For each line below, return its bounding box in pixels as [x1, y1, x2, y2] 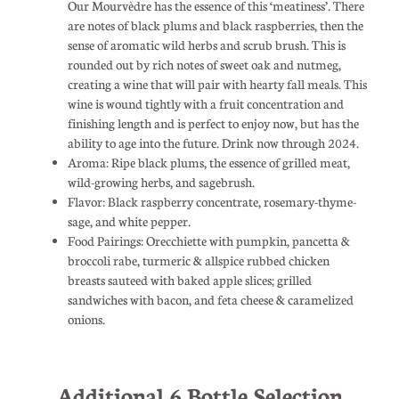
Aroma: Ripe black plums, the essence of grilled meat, [67, 153, 350, 170]
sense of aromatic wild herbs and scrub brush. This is [67, 36, 346, 53]
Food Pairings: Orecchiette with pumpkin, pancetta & [67, 232, 350, 248]
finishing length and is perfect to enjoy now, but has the [67, 114, 359, 131]
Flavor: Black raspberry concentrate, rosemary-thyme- [67, 192, 356, 209]
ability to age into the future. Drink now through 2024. [67, 134, 359, 151]
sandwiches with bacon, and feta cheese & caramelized [67, 290, 354, 307]
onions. [67, 310, 105, 327]
